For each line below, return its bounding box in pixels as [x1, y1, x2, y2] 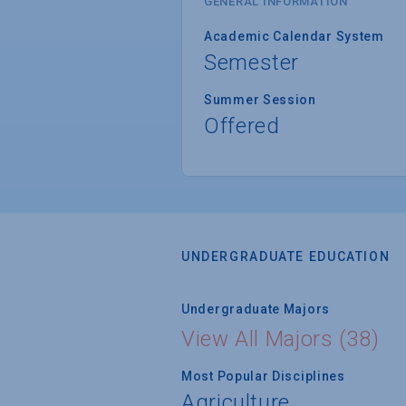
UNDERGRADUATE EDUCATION [181, 248, 391, 264]
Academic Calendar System [204, 28, 384, 43]
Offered [204, 112, 280, 139]
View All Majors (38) [181, 325, 380, 352]
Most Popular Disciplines [181, 368, 345, 383]
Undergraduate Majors [181, 301, 330, 316]
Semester [204, 49, 300, 75]
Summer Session [204, 92, 316, 107]
